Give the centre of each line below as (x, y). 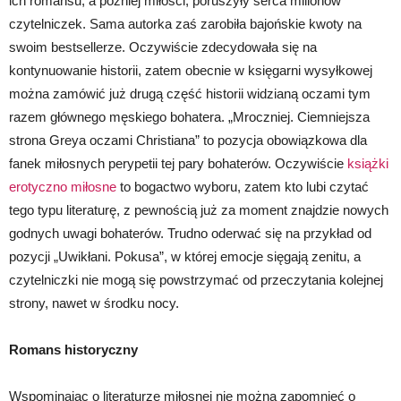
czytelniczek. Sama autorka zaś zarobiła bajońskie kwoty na (185, 24)
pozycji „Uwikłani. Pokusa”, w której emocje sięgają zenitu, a (185, 257)
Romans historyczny (73, 350)
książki (368, 164)
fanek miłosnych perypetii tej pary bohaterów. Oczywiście (178, 164)
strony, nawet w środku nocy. (94, 303)
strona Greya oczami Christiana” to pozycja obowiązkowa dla (188, 141)
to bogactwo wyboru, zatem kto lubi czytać (243, 187)
